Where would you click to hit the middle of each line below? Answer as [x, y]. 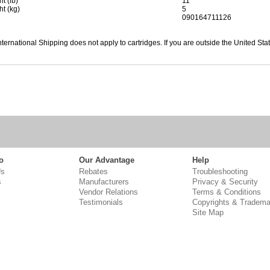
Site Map [208, 212]
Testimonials [101, 202]
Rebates [93, 171]
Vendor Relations [108, 192]
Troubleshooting [220, 171]
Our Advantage [107, 160]
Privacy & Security [225, 182]
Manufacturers [104, 182]
